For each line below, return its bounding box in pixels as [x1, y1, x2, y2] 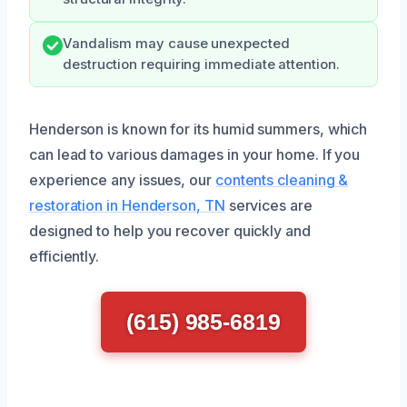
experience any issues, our [29, 170, 215, 189]
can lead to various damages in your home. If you [29, 144, 361, 164]
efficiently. [29, 246, 100, 265]
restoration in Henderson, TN [29, 195, 225, 214]
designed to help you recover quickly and [29, 221, 311, 240]
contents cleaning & [214, 170, 349, 189]
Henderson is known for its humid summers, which [29, 119, 368, 138]
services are [224, 195, 313, 214]
